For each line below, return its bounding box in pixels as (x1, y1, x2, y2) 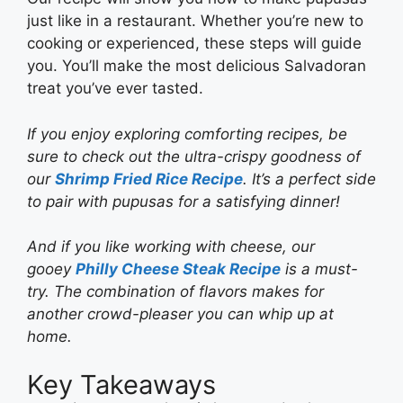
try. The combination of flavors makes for (27, 282, 324, 301)
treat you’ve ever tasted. (27, 79, 203, 98)
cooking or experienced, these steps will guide (27, 34, 362, 53)
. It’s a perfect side (243, 169, 376, 188)
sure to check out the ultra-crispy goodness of (27, 147, 361, 166)
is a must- (281, 260, 358, 279)
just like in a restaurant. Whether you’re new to (27, 12, 363, 31)
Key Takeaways (27, 368, 216, 400)
